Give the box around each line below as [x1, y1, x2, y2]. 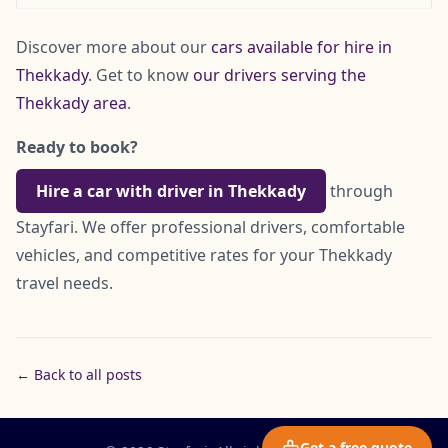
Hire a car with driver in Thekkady [36, 179, 306, 202]
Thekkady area [16, 91, 127, 114]
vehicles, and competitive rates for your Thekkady [16, 243, 392, 266]
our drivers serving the [193, 63, 366, 86]
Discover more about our [16, 35, 211, 58]
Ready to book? [16, 135, 138, 158]
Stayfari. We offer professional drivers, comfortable [16, 215, 405, 238]
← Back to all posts [16, 364, 142, 384]
